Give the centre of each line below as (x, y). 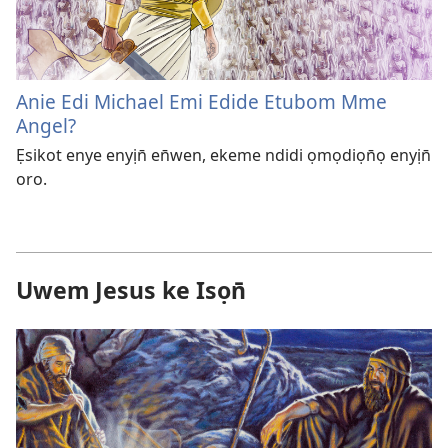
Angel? (46, 126)
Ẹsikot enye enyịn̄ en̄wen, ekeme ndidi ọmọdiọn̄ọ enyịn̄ (223, 155)
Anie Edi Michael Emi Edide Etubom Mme (201, 102)
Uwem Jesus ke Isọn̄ (131, 290)
